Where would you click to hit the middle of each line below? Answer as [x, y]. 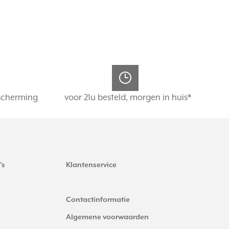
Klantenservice [91, 165]
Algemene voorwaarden [107, 217]
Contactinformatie [98, 200]
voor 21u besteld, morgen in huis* [128, 98]
